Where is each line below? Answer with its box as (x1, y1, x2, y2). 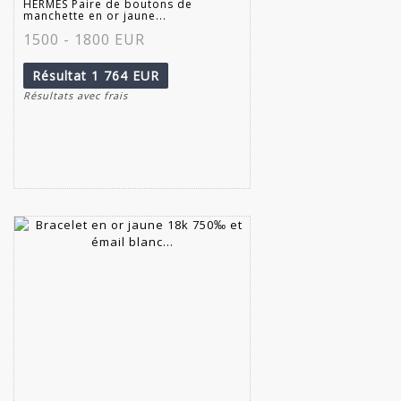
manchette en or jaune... (23, 7, 166, 23)
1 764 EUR (91, 66, 159, 84)
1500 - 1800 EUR (23, 29, 145, 49)
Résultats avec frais (23, 88, 128, 102)
